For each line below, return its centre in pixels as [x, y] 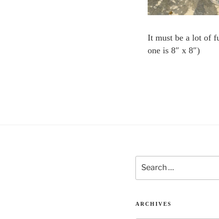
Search [145, 161]
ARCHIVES [154, 204]
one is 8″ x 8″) [174, 51]
